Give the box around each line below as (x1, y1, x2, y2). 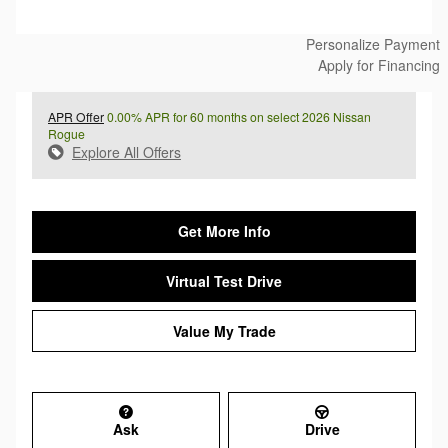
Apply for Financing (318, 54, 440, 75)
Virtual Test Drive (166, 270, 282, 291)
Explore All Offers (72, 141, 181, 162)
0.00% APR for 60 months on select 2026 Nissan (104, 107, 371, 125)
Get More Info (177, 221, 271, 242)
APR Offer (48, 107, 104, 125)
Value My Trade (172, 320, 276, 341)
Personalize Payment (306, 33, 440, 54)
